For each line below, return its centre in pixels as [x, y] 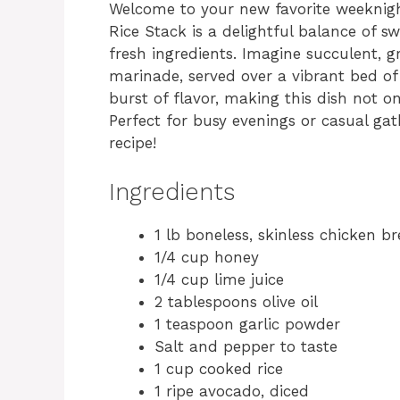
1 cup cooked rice [219, 368]
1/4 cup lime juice [219, 279]
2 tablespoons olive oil [236, 301]
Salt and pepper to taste [246, 346]
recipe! [133, 143]
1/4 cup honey [207, 257]
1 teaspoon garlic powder [247, 324]
